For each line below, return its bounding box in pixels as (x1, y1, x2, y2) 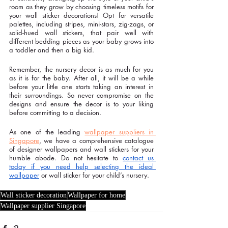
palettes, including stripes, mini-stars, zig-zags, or (9, 19, 154, 28)
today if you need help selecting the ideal (9, 161, 154, 171)
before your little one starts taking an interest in (9, 81, 154, 91)
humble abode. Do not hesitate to (9, 153, 123, 162)
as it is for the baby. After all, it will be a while (9, 73, 154, 82)
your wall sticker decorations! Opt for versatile (9, 10, 154, 20)
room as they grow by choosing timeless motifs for (9, 2, 154, 11)
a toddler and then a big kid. (9, 45, 96, 54)
